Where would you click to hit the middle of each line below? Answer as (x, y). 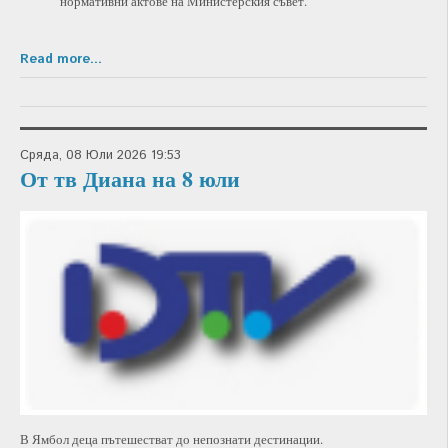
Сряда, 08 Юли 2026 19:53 (100, 155)
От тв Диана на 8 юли (130, 178)
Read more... (61, 59)
